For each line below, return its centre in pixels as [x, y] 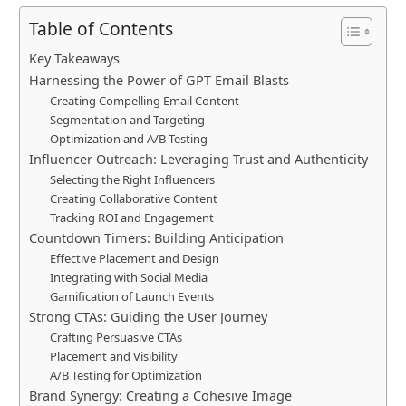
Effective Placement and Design [134, 259]
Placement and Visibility [113, 357]
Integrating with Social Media [128, 278]
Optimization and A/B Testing [128, 139]
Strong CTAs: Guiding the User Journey [148, 317]
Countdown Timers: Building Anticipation [156, 238]
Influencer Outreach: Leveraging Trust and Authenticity [198, 159]
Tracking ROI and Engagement [131, 218]
